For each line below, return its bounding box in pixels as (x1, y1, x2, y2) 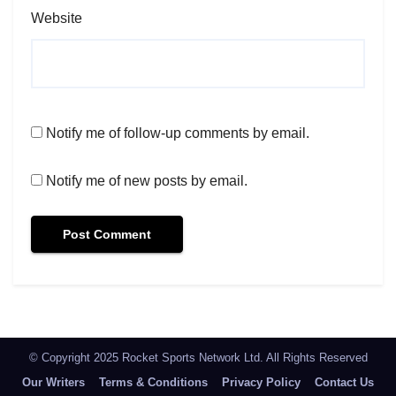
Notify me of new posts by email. (46, 173, 247, 189)
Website (31, 11, 82, 27)
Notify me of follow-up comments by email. (46, 126, 309, 141)
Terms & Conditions (99, 376, 208, 390)
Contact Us (315, 376, 374, 390)
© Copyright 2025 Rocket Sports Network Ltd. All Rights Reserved (28, 351, 368, 365)
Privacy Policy (222, 376, 301, 390)
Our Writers (22, 376, 85, 390)
